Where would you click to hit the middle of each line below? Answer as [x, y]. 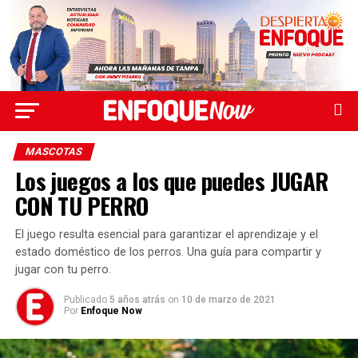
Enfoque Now [111, 311]
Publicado [85, 300]
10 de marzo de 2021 [228, 300]
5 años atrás [137, 300]
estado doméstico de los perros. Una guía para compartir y [168, 253]
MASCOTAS [54, 152]
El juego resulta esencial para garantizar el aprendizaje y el [166, 235]
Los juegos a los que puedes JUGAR [171, 181]
